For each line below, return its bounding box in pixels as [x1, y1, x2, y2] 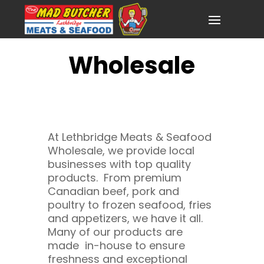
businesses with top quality [47, 156, 191, 171]
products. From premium [47, 170, 181, 185]
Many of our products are [47, 224, 183, 239]
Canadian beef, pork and [47, 183, 179, 199]
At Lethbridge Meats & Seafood [47, 129, 212, 144]
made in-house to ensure [47, 237, 185, 253]
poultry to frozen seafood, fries [47, 197, 212, 212]
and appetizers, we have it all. [47, 210, 206, 226]
